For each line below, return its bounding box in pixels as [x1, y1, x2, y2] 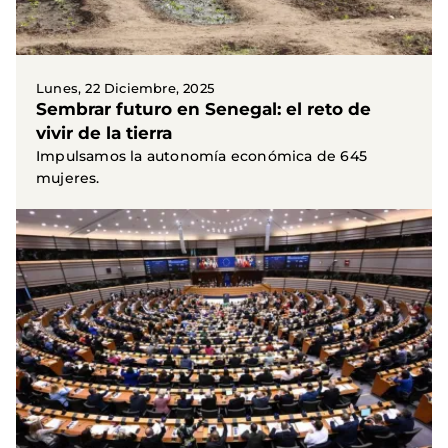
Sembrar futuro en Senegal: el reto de [36, 99, 371, 120]
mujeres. [36, 169, 100, 188]
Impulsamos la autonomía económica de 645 [36, 147, 367, 166]
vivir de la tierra [36, 123, 172, 144]
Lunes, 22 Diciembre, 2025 [36, 80, 214, 97]
